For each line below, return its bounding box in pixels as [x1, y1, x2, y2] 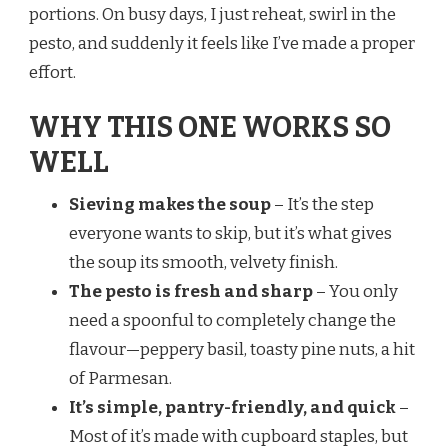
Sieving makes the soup [69, 194, 271, 216]
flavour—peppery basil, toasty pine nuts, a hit [69, 339, 415, 361]
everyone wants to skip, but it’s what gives [69, 223, 392, 245]
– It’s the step [271, 194, 374, 216]
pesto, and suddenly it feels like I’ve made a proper [29, 32, 415, 54]
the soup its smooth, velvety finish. [69, 252, 338, 274]
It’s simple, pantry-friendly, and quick [69, 397, 396, 419]
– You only [313, 281, 398, 303]
